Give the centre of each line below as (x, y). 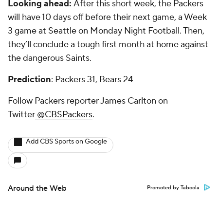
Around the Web (37, 188)
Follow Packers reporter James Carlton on (88, 101)
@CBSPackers (64, 115)
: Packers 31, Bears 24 (92, 80)
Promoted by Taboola (173, 188)
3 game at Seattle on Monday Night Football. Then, (106, 31)
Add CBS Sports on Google (66, 142)
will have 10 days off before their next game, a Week (107, 17)
